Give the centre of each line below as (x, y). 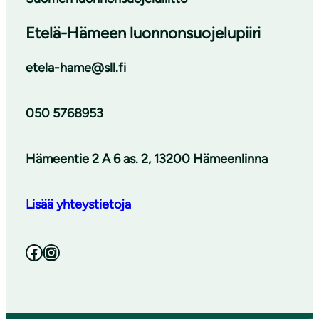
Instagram (49, 251)
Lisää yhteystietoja (78, 204)
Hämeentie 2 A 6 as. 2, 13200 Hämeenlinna (147, 158)
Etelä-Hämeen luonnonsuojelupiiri (143, 33)
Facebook (29, 251)
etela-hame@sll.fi (76, 67)
